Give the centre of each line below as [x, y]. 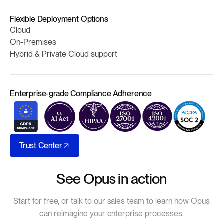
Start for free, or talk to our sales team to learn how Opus [111, 201]
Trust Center [41, 146]
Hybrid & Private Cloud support [64, 54]
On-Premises [33, 42]
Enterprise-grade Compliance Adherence [81, 94]
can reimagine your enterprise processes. [111, 214]
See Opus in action [111, 179]
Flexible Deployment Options [59, 19]
